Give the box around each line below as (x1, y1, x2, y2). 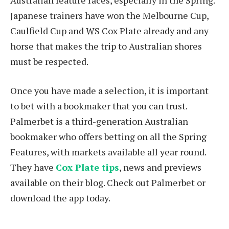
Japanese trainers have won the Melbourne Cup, (10, 9, 209, 21)
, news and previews (119, 161, 201, 174)
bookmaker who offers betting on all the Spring (10, 130, 207, 143)
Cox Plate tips (56, 161, 119, 174)
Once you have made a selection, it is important (10, 84, 209, 97)
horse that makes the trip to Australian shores (10, 39, 202, 52)
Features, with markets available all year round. (10, 146, 206, 158)
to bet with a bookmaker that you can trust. (10, 100, 187, 112)
